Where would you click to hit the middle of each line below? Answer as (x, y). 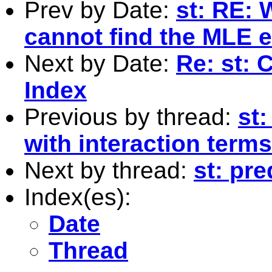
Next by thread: (109, 170)
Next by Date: (100, 63)
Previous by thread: (131, 117)
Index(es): (78, 197)
